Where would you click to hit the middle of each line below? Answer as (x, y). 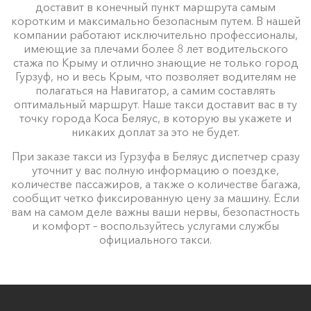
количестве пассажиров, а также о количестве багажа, (155, 184)
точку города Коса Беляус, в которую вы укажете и (155, 118)
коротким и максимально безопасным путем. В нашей (155, 20)
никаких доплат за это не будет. (155, 132)
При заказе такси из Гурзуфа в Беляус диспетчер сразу (155, 156)
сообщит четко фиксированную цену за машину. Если (155, 197)
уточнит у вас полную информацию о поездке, (155, 170)
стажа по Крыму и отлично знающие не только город (155, 62)
